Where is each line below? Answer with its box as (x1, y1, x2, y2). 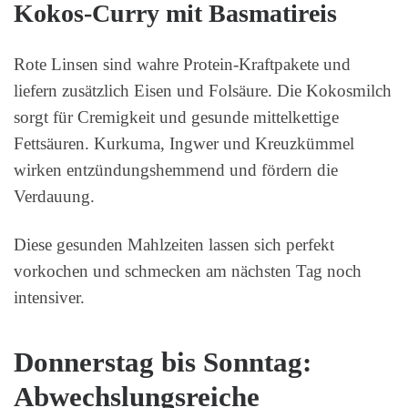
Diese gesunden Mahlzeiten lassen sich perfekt (14, 234, 334, 254)
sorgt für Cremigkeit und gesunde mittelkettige (14, 107, 339, 127)
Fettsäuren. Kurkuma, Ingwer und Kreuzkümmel (14, 133, 354, 153)
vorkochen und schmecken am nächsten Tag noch (14, 260, 362, 280)
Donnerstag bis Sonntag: (14, 347, 311, 379)
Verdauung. (14, 186, 95, 206)
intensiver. (14, 287, 85, 307)
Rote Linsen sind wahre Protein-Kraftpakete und (14, 54, 351, 74)
